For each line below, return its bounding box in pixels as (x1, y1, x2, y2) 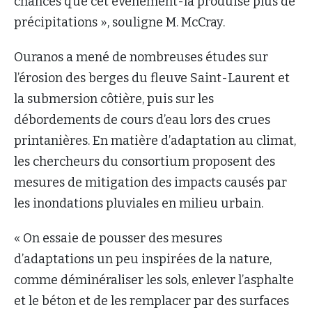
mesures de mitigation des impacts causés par (14, 174, 287, 190)
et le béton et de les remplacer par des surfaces (14, 292, 289, 309)
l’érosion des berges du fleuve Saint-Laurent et (14, 70, 290, 86)
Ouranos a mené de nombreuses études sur (14, 49, 268, 65)
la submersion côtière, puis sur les (14, 91, 214, 107)
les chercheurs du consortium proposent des (14, 153, 275, 169)
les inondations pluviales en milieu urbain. (14, 195, 263, 211)
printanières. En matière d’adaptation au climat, (14, 132, 296, 148)
